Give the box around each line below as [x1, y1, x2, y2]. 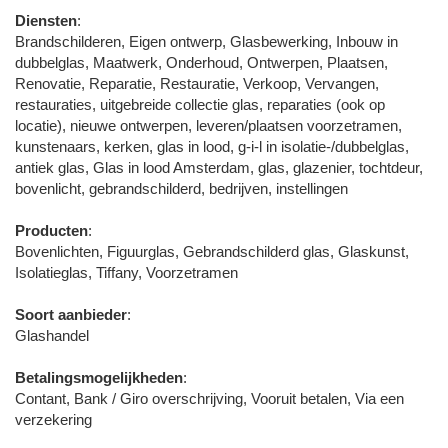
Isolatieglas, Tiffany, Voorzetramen [15, 263, 238, 281]
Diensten [15, 11, 77, 29]
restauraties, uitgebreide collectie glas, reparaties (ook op [15, 95, 385, 113]
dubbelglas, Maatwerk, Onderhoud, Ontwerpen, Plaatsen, [15, 53, 388, 71]
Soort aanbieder [15, 305, 127, 323]
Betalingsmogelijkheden [15, 368, 183, 386]
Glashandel [15, 326, 89, 344]
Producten [15, 221, 88, 239]
